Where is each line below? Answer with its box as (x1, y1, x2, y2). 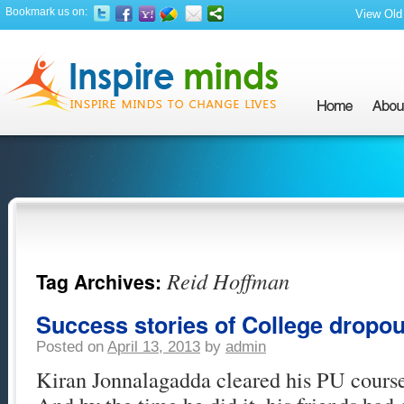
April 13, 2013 (107, 338, 200, 355)
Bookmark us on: (5, 5, 88, 18)
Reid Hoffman (167, 266, 289, 296)
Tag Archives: (36, 268, 167, 296)
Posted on (36, 338, 104, 355)
